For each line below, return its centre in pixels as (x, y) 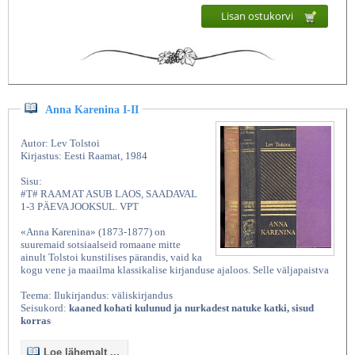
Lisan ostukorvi (258, 16)
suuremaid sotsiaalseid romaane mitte (101, 244)
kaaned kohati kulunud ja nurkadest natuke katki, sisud (191, 307)
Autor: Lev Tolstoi (60, 143)
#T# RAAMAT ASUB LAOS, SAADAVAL (109, 193)
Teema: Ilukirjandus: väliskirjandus (97, 295)
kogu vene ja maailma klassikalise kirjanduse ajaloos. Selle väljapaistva (175, 269)
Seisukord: (45, 307)
